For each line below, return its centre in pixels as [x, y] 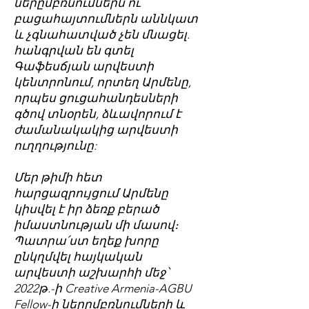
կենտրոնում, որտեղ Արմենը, [102, 82]
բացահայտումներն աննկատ [106, 19]
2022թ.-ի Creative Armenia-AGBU [103, 288]
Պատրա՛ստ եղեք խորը [86, 241]
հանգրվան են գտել [74, 50]
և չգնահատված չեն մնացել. [102, 34]
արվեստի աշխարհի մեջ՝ [91, 272]
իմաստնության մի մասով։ [96, 225]
